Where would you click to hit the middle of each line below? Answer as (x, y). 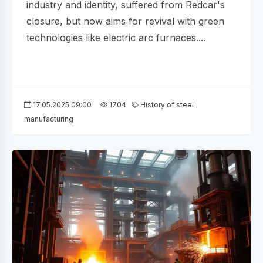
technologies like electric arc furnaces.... (116, 37)
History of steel (166, 104)
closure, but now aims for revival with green (125, 21)
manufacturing (49, 119)
